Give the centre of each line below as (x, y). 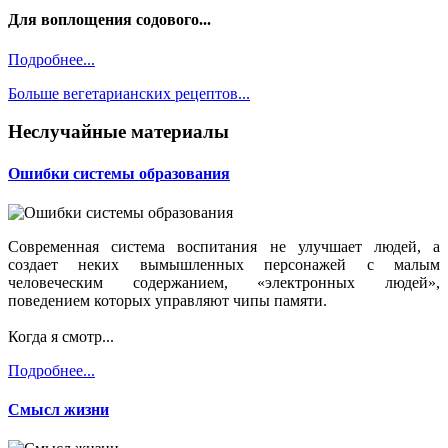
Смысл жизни (58, 410)
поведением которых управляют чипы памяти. (167, 300)
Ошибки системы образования (119, 173)
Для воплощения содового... (109, 20)
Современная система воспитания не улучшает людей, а (224, 246)
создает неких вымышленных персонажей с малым (224, 264)
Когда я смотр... (61, 336)
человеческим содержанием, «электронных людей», (224, 282)
